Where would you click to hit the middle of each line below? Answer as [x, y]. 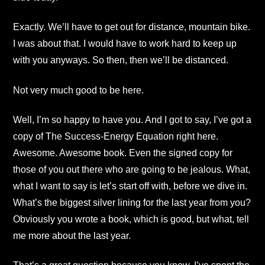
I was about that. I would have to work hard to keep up [125, 44]
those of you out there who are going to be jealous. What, [132, 170]
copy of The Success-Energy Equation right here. [116, 137]
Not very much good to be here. [78, 90]
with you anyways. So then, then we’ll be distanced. [121, 60]
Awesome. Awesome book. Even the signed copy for [123, 153]
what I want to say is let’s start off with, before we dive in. [130, 186]
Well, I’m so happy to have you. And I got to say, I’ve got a [132, 120]
